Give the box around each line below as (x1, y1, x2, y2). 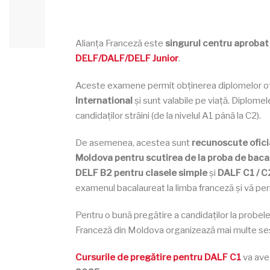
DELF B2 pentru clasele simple (75, 168, 207, 178)
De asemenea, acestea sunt (75, 137, 192, 148)
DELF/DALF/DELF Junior (75, 53, 178, 64)
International (75, 95, 133, 106)
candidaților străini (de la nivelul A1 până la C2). (75, 110, 261, 121)
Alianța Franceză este (75, 38, 165, 49)
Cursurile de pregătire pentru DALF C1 (75, 252, 241, 263)
